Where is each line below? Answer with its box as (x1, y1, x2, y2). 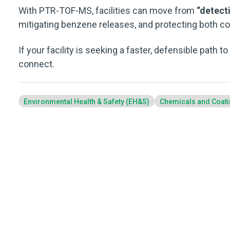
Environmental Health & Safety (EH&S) (24, 98, 149, 106)
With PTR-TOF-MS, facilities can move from (18, 5, 195, 16)
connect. (18, 58, 54, 69)
